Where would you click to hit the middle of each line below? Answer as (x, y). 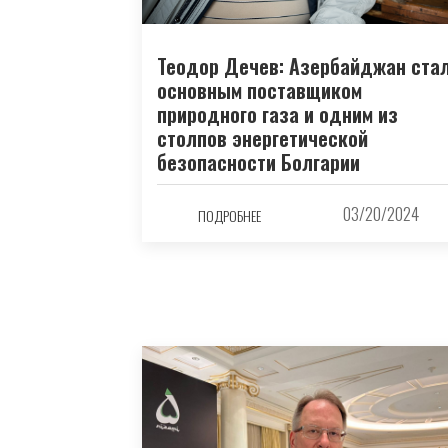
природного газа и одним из (277, 113)
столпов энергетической (262, 137)
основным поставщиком (259, 89)
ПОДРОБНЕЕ (230, 216)
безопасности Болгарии (258, 161)
